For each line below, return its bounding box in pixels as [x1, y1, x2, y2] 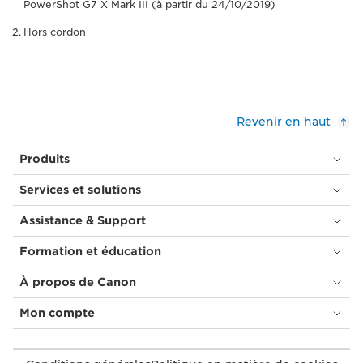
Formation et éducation [19, 245, 161, 258]
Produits [19, 152, 70, 165]
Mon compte [19, 306, 95, 319]
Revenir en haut [237, 114, 331, 129]
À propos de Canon [19, 275, 136, 288]
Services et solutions [19, 183, 141, 196]
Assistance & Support [19, 214, 146, 227]
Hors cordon [23, 26, 86, 38]
